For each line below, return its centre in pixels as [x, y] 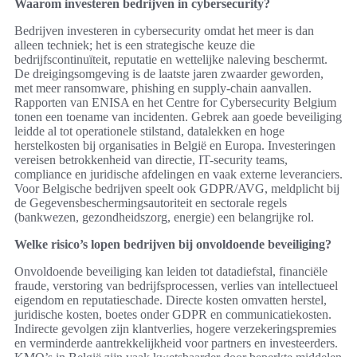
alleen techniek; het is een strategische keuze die [135, 45]
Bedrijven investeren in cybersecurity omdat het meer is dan [164, 31]
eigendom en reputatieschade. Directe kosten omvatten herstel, [171, 300]
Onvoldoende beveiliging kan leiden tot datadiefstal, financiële [171, 272]
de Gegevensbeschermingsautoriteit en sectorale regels [151, 203]
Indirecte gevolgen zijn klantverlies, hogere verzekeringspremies [175, 329]
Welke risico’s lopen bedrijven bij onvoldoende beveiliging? [173, 245]
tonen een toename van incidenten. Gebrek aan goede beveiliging [178, 117]
